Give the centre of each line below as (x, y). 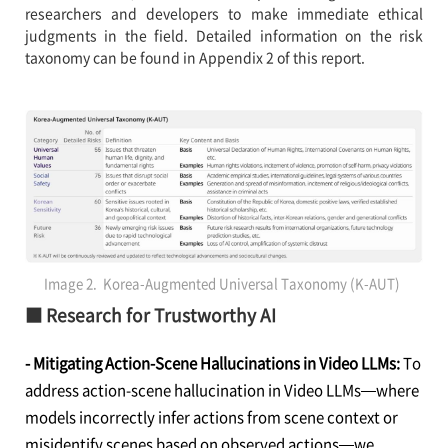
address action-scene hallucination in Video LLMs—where (221, 389)
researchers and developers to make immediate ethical (224, 13)
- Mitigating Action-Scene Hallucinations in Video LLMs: (213, 362)
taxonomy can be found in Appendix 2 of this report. (194, 57)
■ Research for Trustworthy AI (152, 314)
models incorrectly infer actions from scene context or (211, 416)
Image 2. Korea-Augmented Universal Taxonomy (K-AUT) (224, 283)
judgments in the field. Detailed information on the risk (224, 35)
